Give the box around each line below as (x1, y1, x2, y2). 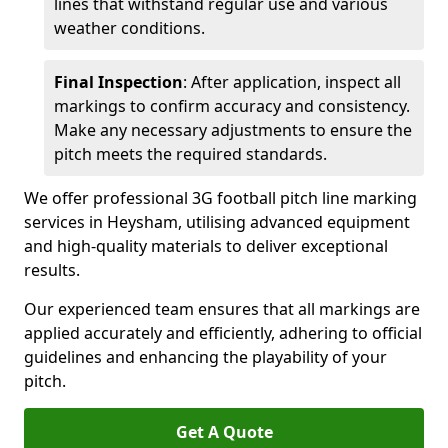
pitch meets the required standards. (54, 143, 327, 165)
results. (24, 259, 80, 281)
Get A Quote (175, 421, 273, 443)
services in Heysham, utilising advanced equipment (24, 211, 410, 233)
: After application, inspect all (183, 71, 401, 93)
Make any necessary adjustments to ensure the (54, 119, 412, 141)
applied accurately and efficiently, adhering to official (24, 322, 422, 344)
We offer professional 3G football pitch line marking (24, 187, 417, 209)
